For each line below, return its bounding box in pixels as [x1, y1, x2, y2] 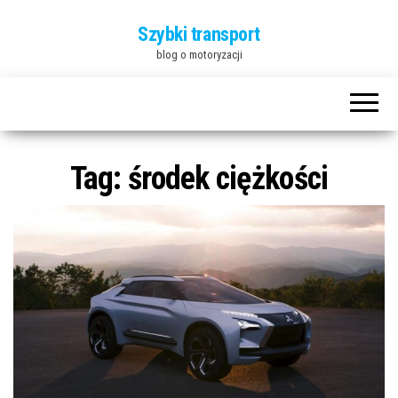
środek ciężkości [127, 160, 329, 197]
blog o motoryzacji [155, 48, 243, 61]
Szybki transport [138, 23, 260, 45]
